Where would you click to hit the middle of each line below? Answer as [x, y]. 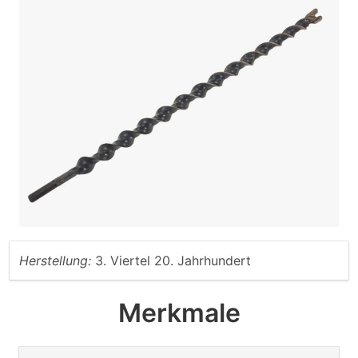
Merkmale [179, 313]
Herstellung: [55, 261]
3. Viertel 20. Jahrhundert [173, 261]
